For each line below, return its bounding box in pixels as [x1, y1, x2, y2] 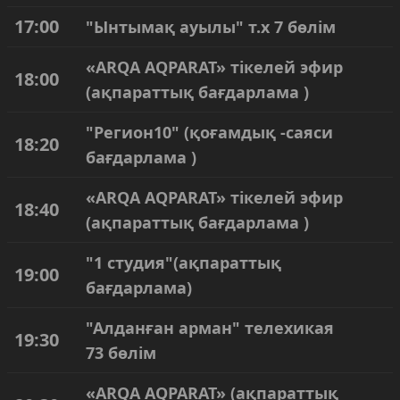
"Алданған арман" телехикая [86, 317, 334, 338]
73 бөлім [86, 342, 156, 363]
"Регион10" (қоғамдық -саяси [86, 121, 333, 143]
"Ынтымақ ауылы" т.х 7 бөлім [86, 16, 336, 37]
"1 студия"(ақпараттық [86, 252, 281, 273]
